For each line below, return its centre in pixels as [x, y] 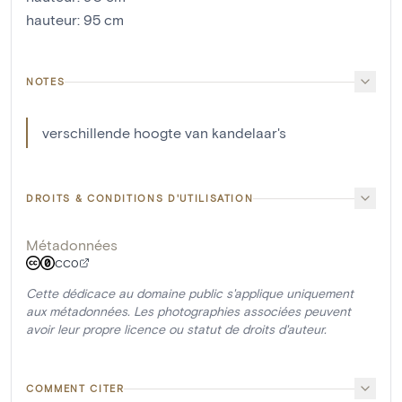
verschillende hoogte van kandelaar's [164, 133]
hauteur [52, 20]
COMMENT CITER [75, 389]
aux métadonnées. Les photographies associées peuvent [188, 311]
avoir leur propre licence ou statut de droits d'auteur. [176, 329]
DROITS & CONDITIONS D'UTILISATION [140, 198]
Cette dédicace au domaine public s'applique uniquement [190, 293]
